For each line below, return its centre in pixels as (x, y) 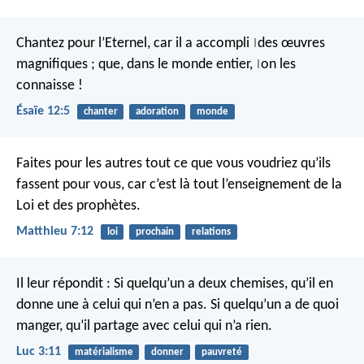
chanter (100, 111)
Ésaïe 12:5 (43, 111)
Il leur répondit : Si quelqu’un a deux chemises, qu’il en (175, 284)
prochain (154, 232)
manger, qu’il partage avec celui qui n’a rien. (144, 327)
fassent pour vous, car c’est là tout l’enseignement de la (179, 184)
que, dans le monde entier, (175, 64)
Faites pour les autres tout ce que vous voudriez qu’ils (173, 163)
